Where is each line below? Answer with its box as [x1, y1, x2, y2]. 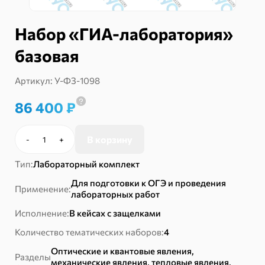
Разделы [15, 251, 51, 262]
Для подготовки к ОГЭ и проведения [71, 177, 226, 189]
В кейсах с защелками [69, 208, 161, 219]
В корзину [87, 134, 132, 146]
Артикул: [15, 75, 54, 86]
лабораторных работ [71, 189, 160, 200]
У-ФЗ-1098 [54, 75, 100, 86]
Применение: [15, 183, 71, 194]
